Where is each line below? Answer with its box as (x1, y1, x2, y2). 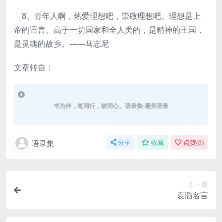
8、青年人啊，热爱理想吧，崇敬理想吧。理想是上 (14, 10, 201, 21)
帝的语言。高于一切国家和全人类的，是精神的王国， (14, 24, 204, 35)
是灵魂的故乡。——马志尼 (14, 38, 109, 49)
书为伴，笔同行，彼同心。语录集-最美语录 (54, 102, 168, 110)
